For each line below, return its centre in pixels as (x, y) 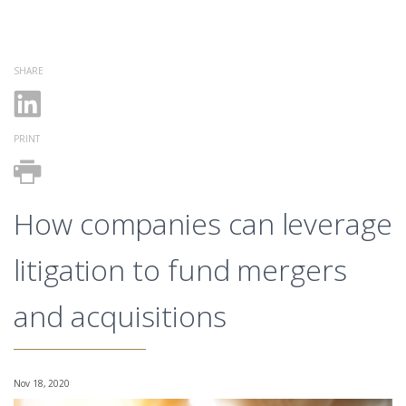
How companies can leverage (203, 223)
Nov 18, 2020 (42, 383)
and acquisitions (120, 316)
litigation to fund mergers (180, 270)
